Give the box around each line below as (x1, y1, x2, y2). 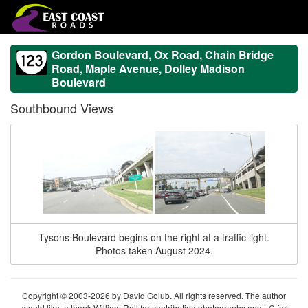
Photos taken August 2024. (95, 243, 213, 257)
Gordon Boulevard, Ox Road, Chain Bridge (52, 47, 274, 63)
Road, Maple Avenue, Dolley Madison (52, 60, 245, 76)
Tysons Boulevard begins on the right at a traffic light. (38, 230, 269, 244)
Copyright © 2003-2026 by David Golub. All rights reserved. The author (22, 289, 286, 301)
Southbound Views (10, 99, 113, 117)
